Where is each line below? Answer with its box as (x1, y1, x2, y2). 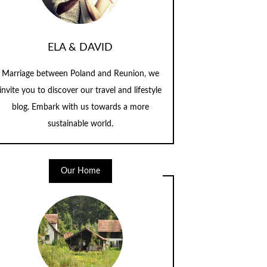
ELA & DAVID (48, 42, 113, 53)
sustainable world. (47, 120, 113, 129)
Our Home (60, 167, 100, 176)
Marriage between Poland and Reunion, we (1, 70, 159, 79)
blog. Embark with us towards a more (11, 103, 149, 112)
